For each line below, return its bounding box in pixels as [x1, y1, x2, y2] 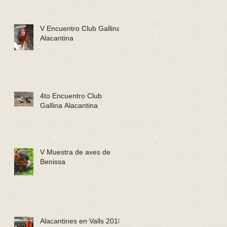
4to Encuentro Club [40, 91, 102, 100]
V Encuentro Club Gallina [40, 24, 121, 32]
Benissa [40, 157, 65, 166]
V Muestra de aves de [40, 147, 110, 156]
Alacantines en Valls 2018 [40, 216, 122, 225]
